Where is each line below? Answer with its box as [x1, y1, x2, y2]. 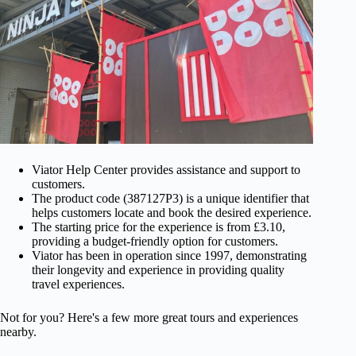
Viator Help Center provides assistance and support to [32, 162, 300, 176]
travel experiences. [32, 277, 125, 291]
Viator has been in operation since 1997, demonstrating [32, 248, 307, 262]
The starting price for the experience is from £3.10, [32, 219, 285, 234]
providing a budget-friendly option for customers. [32, 234, 278, 248]
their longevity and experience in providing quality [32, 262, 284, 277]
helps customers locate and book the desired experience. [32, 205, 311, 219]
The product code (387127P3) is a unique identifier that [32, 191, 309, 205]
